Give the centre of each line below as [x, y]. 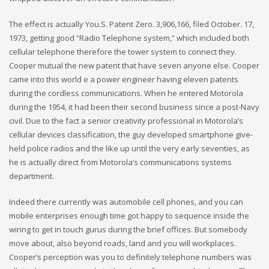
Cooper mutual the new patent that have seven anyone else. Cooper [134, 65]
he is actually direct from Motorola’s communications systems [120, 162]
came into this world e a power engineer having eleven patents [124, 79]
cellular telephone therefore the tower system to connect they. [123, 52]
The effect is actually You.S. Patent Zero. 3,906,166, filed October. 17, [131, 24]
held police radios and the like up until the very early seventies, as [129, 148]
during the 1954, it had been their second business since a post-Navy [134, 107]
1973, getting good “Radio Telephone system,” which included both [129, 38]
